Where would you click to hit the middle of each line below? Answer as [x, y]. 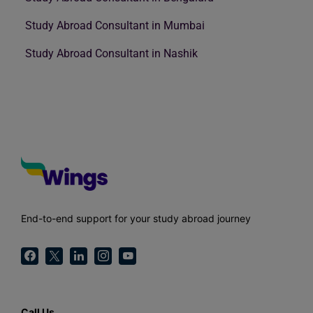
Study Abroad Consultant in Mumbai [115, 25]
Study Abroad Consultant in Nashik [111, 53]
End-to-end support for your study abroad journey [136, 218]
